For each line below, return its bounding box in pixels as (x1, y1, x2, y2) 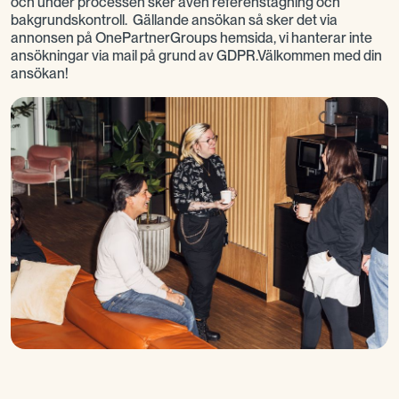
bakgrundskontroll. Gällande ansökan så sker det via (11, 12, 338, 29)
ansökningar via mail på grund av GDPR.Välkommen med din (11, 47, 382, 65)
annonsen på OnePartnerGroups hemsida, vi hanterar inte (11, 29, 372, 47)
